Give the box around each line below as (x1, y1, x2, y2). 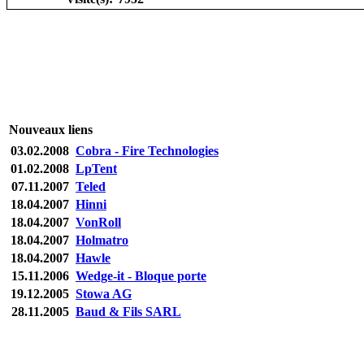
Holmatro (76, 232, 128, 247)
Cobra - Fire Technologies (76, 143, 219, 158)
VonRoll (76, 214, 121, 229)
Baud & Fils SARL (76, 304, 181, 318)
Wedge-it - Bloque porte (76, 268, 206, 283)
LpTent (76, 161, 117, 175)
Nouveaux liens (9, 122, 93, 136)
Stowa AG (76, 286, 132, 301)
